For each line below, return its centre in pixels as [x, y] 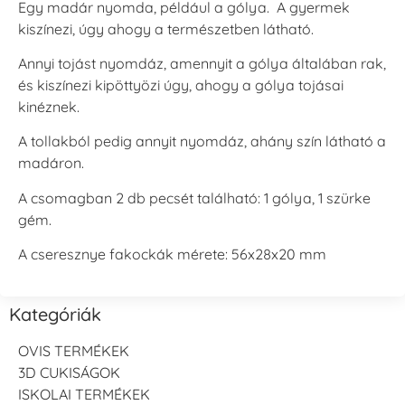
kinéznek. [49, 107]
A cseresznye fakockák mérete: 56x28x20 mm [172, 254]
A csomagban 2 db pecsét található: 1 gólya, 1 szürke [194, 198]
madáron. [51, 163]
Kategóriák [55, 314]
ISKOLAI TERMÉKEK [84, 394]
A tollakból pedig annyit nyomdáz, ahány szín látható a [202, 141]
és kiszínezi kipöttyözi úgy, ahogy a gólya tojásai [181, 85]
